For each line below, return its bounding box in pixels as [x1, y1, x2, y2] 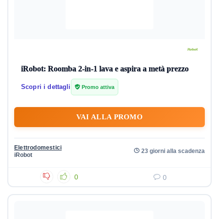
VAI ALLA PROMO [76, 113, 143, 121]
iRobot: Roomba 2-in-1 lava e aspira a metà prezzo [21, 65, 189, 73]
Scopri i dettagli [21, 83, 71, 90]
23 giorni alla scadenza [141, 148, 205, 154]
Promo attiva [80, 84, 114, 90]
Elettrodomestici [14, 144, 62, 151]
